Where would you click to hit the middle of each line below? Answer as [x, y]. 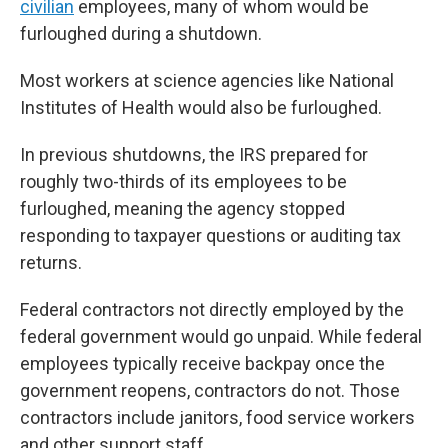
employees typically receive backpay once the [202, 363]
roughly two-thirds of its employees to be [183, 181]
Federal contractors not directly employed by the [212, 309]
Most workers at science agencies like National [207, 80]
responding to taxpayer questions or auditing [196, 235]
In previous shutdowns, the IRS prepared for [194, 154]
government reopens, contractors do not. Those [210, 390]
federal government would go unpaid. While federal [221, 336]
